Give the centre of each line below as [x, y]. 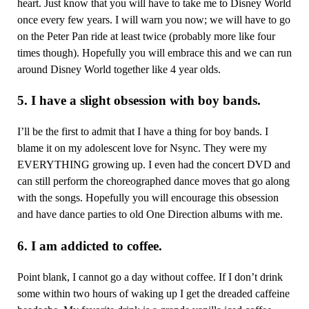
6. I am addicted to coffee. [89, 246]
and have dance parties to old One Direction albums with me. [150, 215]
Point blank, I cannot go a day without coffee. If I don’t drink [150, 277]
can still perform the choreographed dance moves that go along [153, 181]
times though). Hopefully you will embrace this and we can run [154, 53]
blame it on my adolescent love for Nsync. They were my [142, 148]
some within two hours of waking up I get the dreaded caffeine [153, 293]
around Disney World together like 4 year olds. [119, 70]
